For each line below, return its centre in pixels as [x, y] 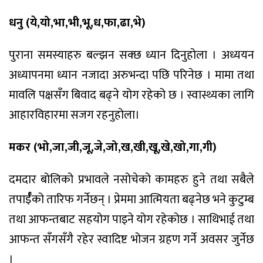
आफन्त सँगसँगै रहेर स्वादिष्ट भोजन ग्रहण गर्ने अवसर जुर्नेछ [131, 239]
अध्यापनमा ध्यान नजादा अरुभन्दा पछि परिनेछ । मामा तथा [131, 75]
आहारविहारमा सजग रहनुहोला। [74, 115]
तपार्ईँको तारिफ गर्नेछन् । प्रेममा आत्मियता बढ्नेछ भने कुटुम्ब [131, 199]
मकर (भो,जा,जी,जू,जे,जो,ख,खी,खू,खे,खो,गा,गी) [113, 148]
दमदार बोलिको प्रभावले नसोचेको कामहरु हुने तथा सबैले [131, 179]
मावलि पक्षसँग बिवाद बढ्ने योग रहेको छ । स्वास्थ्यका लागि [131, 95]
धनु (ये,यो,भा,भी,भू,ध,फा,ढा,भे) [77, 23]
